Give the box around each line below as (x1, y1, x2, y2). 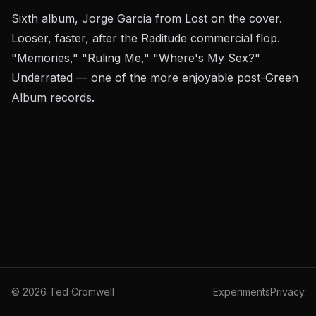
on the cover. (207, 11, 282, 25)
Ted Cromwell (47, 286, 114, 298)
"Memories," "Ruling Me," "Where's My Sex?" (11, 51, 260, 65)
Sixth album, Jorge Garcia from (11, 11, 185, 25)
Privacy (270, 286, 305, 298)
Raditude (141, 31, 187, 45)
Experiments (213, 286, 270, 298)
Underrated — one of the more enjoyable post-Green (11, 71, 298, 85)
